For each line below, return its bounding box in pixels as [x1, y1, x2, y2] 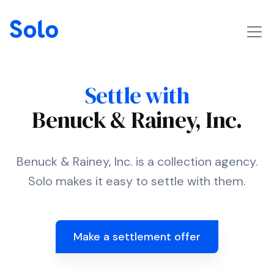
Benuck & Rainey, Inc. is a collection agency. [16, 154, 258, 169]
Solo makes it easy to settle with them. [28, 173, 246, 189]
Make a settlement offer [73, 229, 201, 244]
